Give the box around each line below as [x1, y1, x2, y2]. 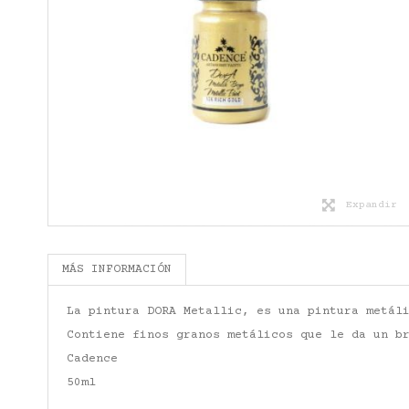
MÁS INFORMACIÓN [62, 262, 172, 276]
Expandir [345, 198, 397, 211]
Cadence [67, 351, 118, 365]
